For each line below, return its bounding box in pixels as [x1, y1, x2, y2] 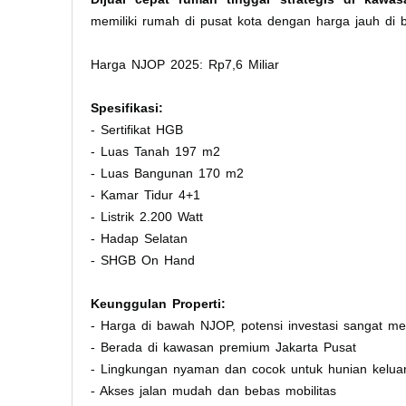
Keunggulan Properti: [91, 295, 226, 311]
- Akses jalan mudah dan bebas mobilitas [91, 382, 336, 398]
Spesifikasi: [91, 100, 163, 115]
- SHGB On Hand [91, 252, 195, 267]
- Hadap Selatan [91, 230, 188, 246]
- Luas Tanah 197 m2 [91, 143, 220, 159]
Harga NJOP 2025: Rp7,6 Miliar [91, 56, 279, 72]
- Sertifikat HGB [91, 121, 183, 137]
